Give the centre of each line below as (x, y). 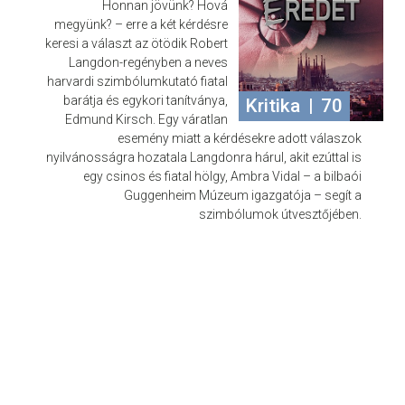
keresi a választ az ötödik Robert (137, 43)
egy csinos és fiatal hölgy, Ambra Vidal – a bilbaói (222, 176)
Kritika (273, 105)
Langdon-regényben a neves (148, 62)
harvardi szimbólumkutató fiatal (137, 81)
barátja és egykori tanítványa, (146, 100)
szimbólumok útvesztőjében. (280, 214)
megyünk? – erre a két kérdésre (141, 24)
